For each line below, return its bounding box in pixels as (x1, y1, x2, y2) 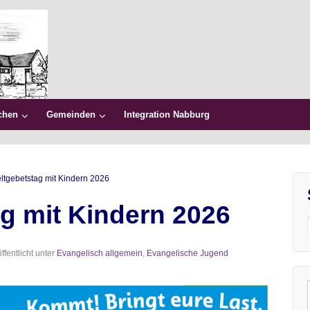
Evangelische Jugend (147, 248, 228, 258)
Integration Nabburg (124, 109, 210, 120)
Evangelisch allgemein (57, 248, 143, 258)
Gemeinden (46, 109, 95, 120)
